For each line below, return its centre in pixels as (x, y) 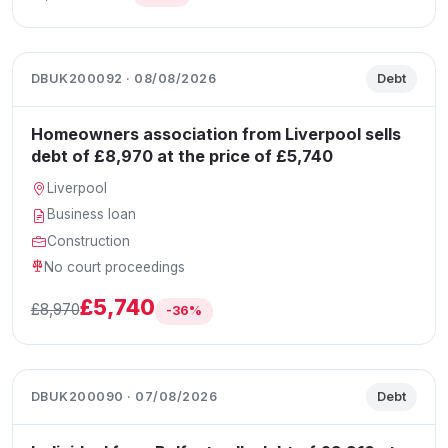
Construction (89, 240)
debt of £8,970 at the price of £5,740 (181, 155)
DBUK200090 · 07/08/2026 (124, 397)
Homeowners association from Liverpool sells (215, 133)
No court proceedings (115, 267)
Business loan (92, 214)
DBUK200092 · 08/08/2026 (123, 79)
